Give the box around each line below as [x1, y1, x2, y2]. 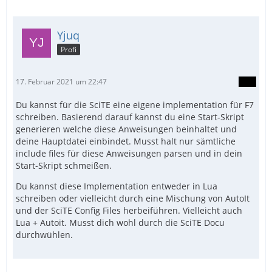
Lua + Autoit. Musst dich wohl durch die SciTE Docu [16, 217, 225, 228]
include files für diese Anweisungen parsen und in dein [16, 148, 242, 159]
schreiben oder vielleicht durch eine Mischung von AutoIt [16, 192, 250, 204]
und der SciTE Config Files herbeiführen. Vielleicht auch [16, 205, 242, 216]
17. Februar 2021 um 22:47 [16, 76, 107, 87]
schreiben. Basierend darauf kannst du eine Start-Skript [16, 111, 244, 123]
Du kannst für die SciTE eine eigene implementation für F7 [16, 99, 254, 110]
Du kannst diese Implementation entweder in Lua [16, 180, 217, 192]
